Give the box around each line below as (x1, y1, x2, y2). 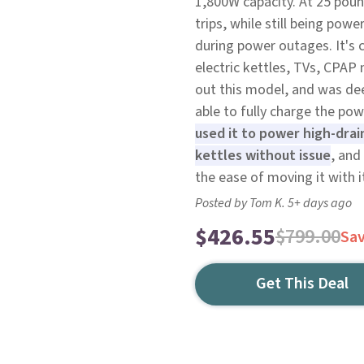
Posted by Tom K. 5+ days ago (194, 194, 352, 212)
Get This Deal (256, 272, 349, 295)
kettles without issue (194, 145, 331, 166)
